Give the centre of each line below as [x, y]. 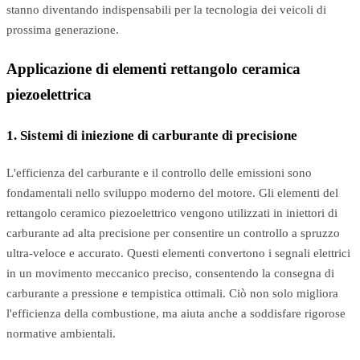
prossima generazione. [63, 30]
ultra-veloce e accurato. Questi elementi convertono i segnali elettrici [178, 253]
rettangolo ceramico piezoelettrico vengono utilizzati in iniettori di [172, 213]
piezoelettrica [49, 94]
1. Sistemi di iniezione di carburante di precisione [152, 135]
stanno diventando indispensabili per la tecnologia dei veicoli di [166, 10]
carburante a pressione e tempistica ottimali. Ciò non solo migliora [172, 293]
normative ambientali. [61, 333]
